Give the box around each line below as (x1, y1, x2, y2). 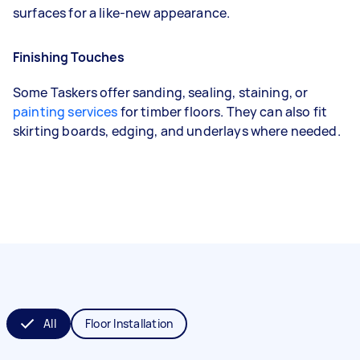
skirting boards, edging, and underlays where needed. (13, 122, 341, 141)
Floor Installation (84, 316, 174, 332)
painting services (13, 103, 118, 121)
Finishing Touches (13, 47, 125, 66)
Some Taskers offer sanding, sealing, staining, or (13, 84, 309, 102)
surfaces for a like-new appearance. (13, 3, 231, 22)
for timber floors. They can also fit (117, 103, 328, 121)
